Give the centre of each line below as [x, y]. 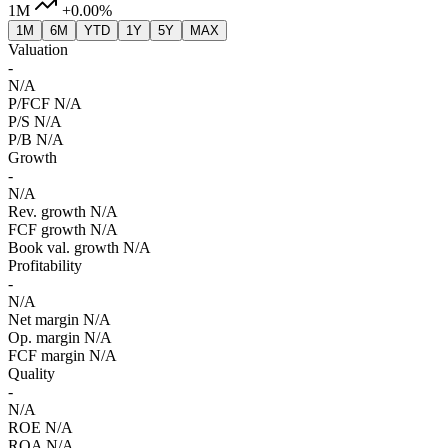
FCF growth [47, 230]
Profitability [45, 266]
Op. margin [44, 338]
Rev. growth [47, 212]
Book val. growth [63, 248]
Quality [31, 374]
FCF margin [46, 356]
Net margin [43, 320]
